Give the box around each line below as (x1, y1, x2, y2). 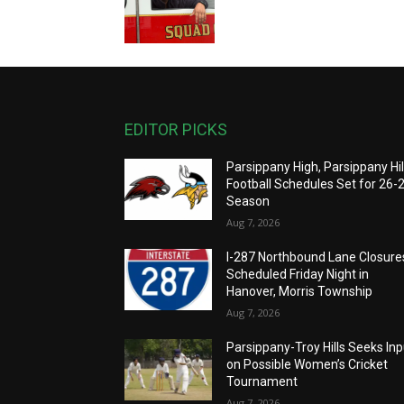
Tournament (226, 374, 298, 389)
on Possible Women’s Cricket (226, 357, 389, 372)
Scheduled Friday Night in (226, 267, 370, 281)
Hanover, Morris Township (226, 284, 373, 298)
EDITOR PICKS (124, 120, 227, 139)
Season (226, 194, 271, 208)
